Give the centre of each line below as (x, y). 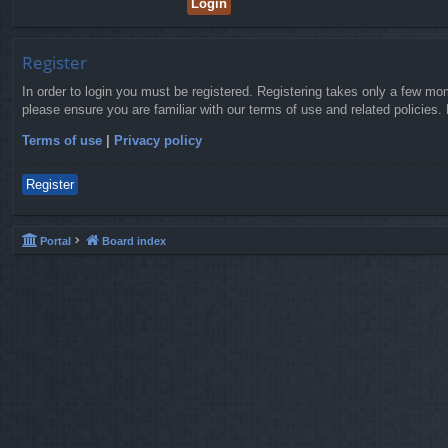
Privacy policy (158, 140)
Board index (134, 240)
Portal (55, 240)
